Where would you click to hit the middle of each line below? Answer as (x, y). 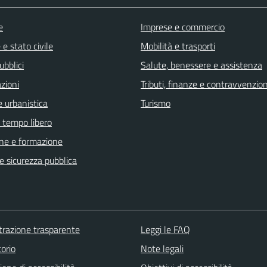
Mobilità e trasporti (178, 46)
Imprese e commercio (183, 27)
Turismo (156, 103)
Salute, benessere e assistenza (201, 65)
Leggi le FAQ (165, 230)
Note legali (162, 249)
